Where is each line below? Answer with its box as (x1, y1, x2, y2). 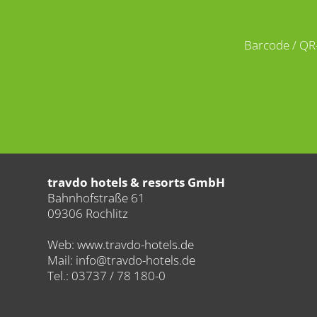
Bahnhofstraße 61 (47, 190, 145, 207)
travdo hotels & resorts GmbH (47, 174, 225, 191)
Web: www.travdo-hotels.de (47, 236, 194, 253)
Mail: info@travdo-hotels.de (47, 252, 195, 269)
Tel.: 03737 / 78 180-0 (47, 267, 166, 284)
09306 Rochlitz (47, 205, 128, 222)
